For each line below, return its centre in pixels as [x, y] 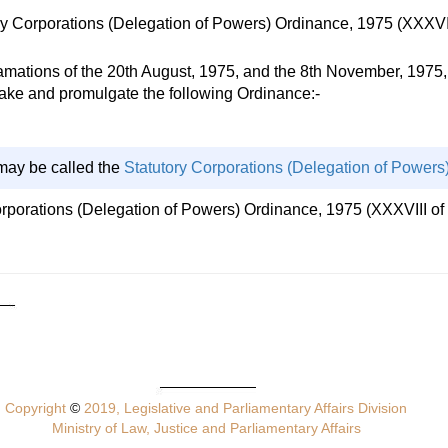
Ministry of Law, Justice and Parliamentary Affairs [206, 428]
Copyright [38, 408]
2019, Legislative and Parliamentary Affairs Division [244, 408]
